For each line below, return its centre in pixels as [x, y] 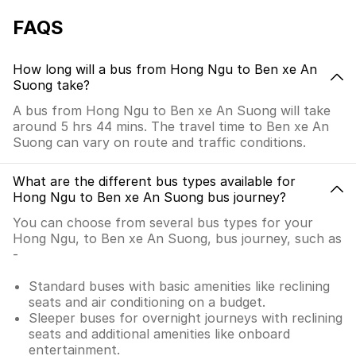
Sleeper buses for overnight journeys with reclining [186, 318]
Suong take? [51, 85]
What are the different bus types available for [154, 181]
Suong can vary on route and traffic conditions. [159, 142]
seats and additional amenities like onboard [159, 334]
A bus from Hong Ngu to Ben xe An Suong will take [172, 110]
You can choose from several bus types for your [163, 222]
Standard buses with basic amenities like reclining [179, 286]
